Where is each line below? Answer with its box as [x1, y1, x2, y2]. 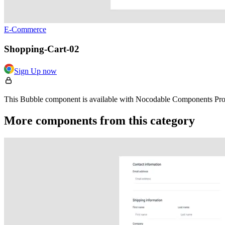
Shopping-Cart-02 [4, 43, 79, 54]
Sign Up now [14, 67, 57, 76]
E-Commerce [4, 25, 46, 34]
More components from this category [4, 114, 195, 128]
